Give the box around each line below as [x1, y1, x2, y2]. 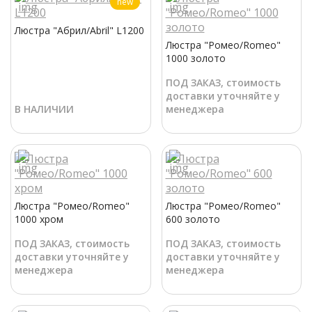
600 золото [165, 212, 220, 226]
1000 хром [15, 212, 63, 226]
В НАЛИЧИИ [15, 102, 74, 116]
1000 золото [165, 52, 226, 65]
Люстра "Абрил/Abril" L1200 [15, 24, 144, 38]
